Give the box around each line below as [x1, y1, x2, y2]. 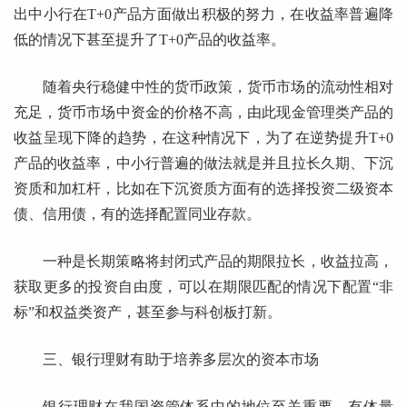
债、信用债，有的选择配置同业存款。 [14, 206, 261, 223]
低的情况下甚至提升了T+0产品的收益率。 [14, 32, 285, 48]
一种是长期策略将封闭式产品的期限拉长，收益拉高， [43, 253, 393, 270]
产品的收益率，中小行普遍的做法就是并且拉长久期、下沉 [14, 155, 393, 172]
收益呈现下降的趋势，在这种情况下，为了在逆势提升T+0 [14, 130, 393, 146]
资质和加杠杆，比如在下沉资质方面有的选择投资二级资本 [14, 181, 393, 197]
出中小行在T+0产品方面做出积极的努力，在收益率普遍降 [14, 6, 393, 23]
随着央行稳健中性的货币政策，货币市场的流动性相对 [43, 79, 393, 95]
